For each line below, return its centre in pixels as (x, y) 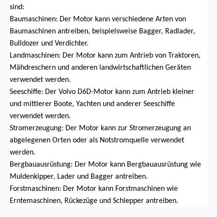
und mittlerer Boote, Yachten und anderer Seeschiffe (92, 104)
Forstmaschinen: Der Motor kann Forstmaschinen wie (94, 189)
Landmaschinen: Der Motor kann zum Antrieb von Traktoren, (105, 56)
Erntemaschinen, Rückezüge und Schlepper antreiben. (94, 201)
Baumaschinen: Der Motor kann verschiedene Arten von (98, 20)
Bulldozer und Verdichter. (51, 44)
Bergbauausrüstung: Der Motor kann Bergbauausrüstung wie (105, 165)
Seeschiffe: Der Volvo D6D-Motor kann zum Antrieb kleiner (102, 92)
